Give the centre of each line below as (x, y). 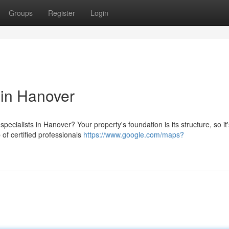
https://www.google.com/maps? (134, 134)
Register (62, 13)
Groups (21, 13)
